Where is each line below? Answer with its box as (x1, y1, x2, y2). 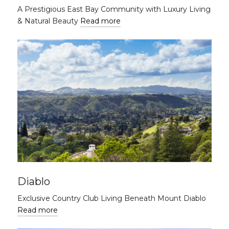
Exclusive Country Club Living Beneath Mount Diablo (17, 194, 206, 203)
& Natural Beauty (17, 16, 80, 26)
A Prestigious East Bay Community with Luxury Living (17, 5, 211, 14)
